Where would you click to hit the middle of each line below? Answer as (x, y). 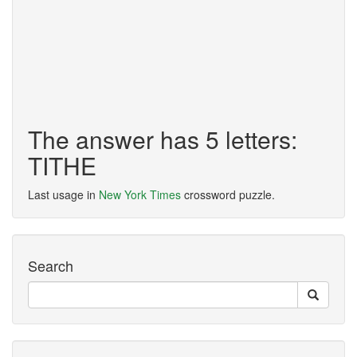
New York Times (140, 194)
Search (51, 265)
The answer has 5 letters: (163, 139)
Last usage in (63, 194)
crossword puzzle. (228, 194)
